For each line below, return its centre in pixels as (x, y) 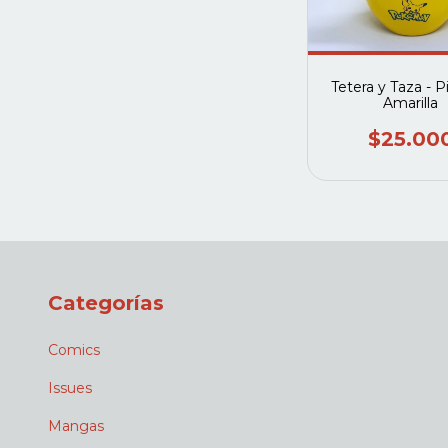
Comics (74, 350)
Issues (70, 388)
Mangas (76, 426)
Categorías (106, 302)
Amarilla (411, 102)
